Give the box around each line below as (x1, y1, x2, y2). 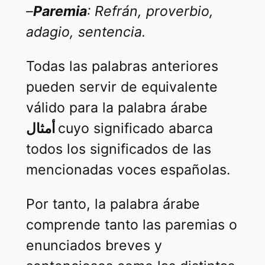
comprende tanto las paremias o (25, 216, 237, 234)
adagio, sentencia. (25, 24, 146, 40)
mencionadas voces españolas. (25, 161, 230, 179)
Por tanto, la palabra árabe (25, 196, 200, 213)
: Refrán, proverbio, (86, 3, 214, 20)
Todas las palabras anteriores (25, 58, 218, 75)
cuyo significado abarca (57, 120, 213, 137)
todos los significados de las (25, 141, 211, 158)
